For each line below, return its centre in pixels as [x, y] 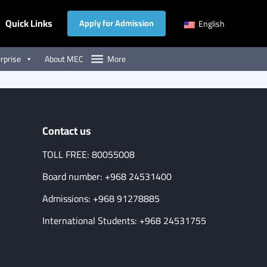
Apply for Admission [117, 23]
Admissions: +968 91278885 [101, 198]
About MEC [64, 59]
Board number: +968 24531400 [107, 176]
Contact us [67, 131]
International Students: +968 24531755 [124, 221]
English [211, 24]
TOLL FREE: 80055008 [89, 154]
